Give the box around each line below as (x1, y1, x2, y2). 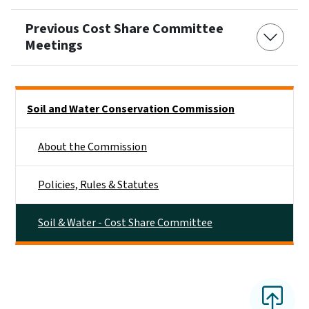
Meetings (25, 35, 83, 55)
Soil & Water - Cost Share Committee (38, 215, 212, 230)
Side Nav (15, 91, 54, 107)
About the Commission (38, 139, 147, 154)
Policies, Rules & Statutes (38, 177, 159, 192)
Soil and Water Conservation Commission (27, 101, 235, 117)
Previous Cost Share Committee (25, 19, 223, 39)
